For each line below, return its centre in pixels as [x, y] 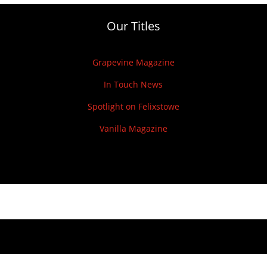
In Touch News [133, 85]
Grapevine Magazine [133, 63]
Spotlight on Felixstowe [133, 107]
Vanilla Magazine [133, 129]
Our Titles [133, 26]
